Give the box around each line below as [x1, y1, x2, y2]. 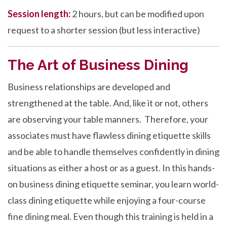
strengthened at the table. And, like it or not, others [8, 97, 208, 108]
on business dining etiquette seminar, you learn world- [8, 178, 219, 190]
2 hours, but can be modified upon [70, 8, 204, 19]
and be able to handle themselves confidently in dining [8, 146, 219, 157]
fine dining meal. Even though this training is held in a [8, 211, 213, 222]
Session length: [8, 8, 70, 19]
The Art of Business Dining [8, 57, 188, 73]
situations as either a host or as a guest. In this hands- [8, 162, 215, 173]
